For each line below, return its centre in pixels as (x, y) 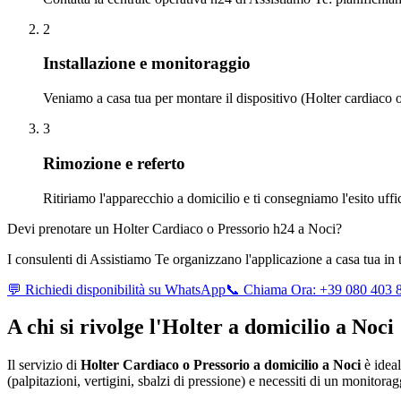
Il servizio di (44, 365)
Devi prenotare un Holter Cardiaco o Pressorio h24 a (158, 228)
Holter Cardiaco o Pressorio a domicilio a (207, 365)
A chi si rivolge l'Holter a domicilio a (179, 327)
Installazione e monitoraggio (147, 64)
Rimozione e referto (114, 163)
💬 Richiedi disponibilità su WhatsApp (116, 289)
